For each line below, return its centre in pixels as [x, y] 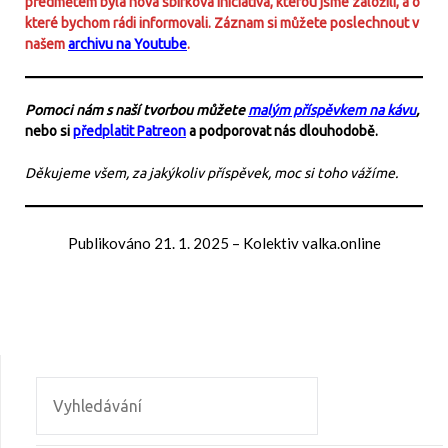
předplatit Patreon [129, 130]
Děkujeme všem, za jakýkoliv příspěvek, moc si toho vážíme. [211, 172]
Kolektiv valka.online [311, 242]
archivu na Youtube [127, 43]
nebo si [49, 130]
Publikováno [110, 242]
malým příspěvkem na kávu [332, 109]
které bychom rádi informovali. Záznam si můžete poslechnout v [222, 22]
